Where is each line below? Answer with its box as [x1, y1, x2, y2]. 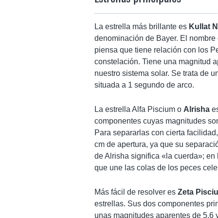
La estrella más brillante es [94, 22, 189, 31]
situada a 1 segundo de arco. [94, 80, 194, 89]
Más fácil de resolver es [94, 187, 178, 196]
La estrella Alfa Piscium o [94, 105, 183, 113]
